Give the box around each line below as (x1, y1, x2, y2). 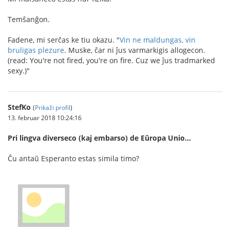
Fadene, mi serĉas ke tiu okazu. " (8, 35, 120, 45)
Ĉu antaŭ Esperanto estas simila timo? (8, 154, 139, 163)
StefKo (8, 102, 31, 112)
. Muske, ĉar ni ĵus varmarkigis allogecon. (64, 45, 205, 55)
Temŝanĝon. (8, 14, 50, 24)
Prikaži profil (35, 103, 70, 111)
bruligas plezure (8, 45, 64, 55)
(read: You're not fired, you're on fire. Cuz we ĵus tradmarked (8, 55, 215, 65)
